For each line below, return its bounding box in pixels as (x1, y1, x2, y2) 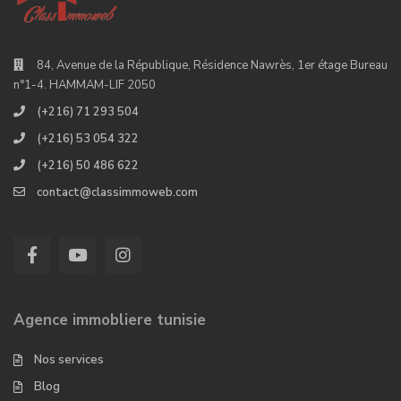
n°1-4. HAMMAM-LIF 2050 (13, 77, 156, 94)
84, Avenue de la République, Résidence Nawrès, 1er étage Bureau (37, 57, 388, 74)
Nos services (34, 352, 104, 369)
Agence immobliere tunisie (13, 310, 206, 331)
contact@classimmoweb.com (37, 184, 198, 201)
